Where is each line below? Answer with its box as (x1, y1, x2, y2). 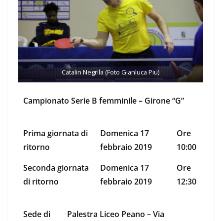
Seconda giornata (23, 162, 89, 174)
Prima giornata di (23, 128, 88, 139)
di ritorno (23, 176, 59, 187)
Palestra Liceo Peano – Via (67, 209, 164, 220)
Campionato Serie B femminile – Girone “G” (23, 95, 184, 107)
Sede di (23, 209, 50, 220)
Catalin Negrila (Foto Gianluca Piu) (62, 68, 159, 77)
